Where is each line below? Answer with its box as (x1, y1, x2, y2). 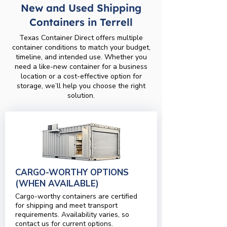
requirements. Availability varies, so (15, 210, 129, 219)
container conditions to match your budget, (12, 43, 150, 52)
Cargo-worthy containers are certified (15, 192, 137, 201)
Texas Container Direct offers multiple (19, 33, 143, 43)
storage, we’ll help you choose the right (17, 81, 145, 91)
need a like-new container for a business (15, 62, 147, 71)
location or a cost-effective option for (20, 71, 142, 81)
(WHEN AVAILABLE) (15, 178, 99, 190)
